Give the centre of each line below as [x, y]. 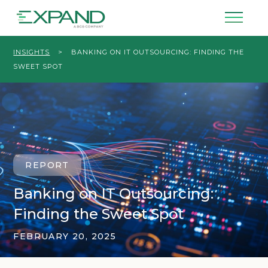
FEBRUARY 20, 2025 [65, 236]
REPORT [47, 165]
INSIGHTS [32, 52]
